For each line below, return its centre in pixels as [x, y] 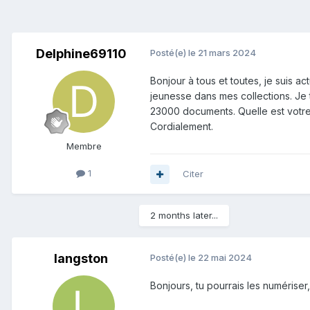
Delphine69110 [81, 54]
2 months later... [184, 216]
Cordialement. [182, 127]
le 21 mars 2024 [222, 53]
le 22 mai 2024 [220, 258]
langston [81, 259]
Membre [84, 146]
